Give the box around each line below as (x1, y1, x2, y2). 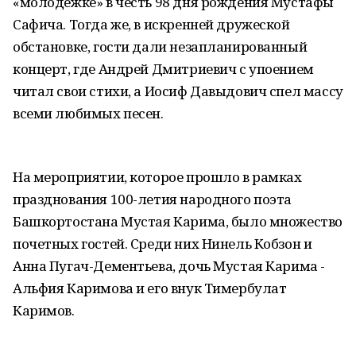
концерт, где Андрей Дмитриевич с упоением (13, 60, 314, 78)
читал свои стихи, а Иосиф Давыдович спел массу (13, 82, 343, 100)
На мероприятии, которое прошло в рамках (13, 168, 302, 186)
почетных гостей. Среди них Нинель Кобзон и (13, 234, 312, 253)
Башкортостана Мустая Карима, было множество (13, 212, 342, 230)
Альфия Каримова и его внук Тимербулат (13, 279, 287, 297)
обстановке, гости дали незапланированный (13, 37, 308, 56)
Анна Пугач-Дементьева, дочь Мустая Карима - (13, 257, 325, 275)
